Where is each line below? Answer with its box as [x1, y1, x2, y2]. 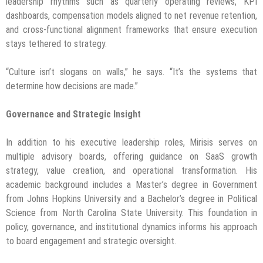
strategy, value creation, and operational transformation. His [6, 165, 257, 177]
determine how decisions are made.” [6, 80, 138, 92]
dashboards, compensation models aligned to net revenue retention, [6, 10, 257, 22]
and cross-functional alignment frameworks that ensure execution [6, 24, 257, 36]
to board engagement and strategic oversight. [6, 235, 176, 247]
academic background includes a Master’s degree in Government [6, 179, 257, 191]
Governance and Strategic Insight [6, 109, 141, 120]
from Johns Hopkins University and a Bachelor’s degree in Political [6, 193, 257, 205]
